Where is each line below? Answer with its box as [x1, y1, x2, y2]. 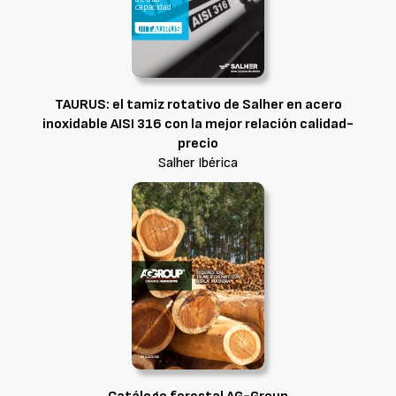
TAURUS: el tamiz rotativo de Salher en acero [54, 96, 342, 113]
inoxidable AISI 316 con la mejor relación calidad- [42, 116, 354, 133]
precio [178, 135, 218, 152]
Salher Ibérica [158, 155, 238, 171]
